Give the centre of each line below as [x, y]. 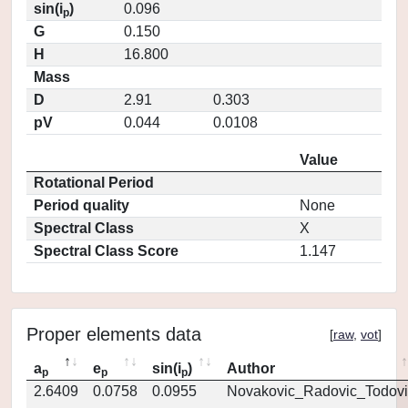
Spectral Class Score [106, 251]
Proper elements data [114, 334]
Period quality [82, 205]
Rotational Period [94, 183]
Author [251, 368]
